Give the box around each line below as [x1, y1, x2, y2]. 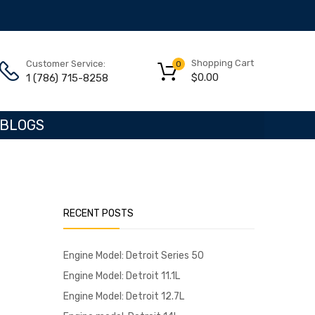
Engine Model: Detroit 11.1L [63, 269, 180, 282]
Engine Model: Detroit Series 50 [63, 249, 204, 262]
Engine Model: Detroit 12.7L [63, 290, 184, 302]
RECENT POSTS [63, 207, 134, 219]
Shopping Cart [191, 58, 254, 69]
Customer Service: [26, 58, 105, 69]
